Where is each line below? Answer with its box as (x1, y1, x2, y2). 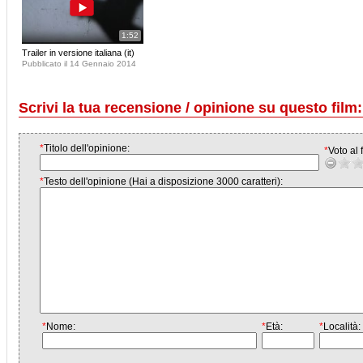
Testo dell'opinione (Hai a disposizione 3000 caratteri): (44, 176, 283, 187)
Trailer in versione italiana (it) (22, 48, 135, 58)
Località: (323, 321, 361, 332)
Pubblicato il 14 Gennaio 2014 (22, 59, 136, 68)
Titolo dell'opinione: (44, 143, 130, 154)
